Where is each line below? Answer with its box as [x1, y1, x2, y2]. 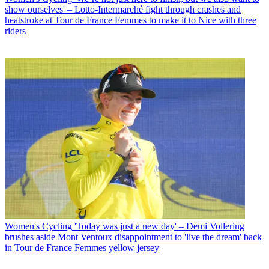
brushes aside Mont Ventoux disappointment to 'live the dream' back [5, 231, 262, 242]
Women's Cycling [5, 220, 72, 231]
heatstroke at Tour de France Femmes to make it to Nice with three [5, 14, 256, 25]
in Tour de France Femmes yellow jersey [5, 242, 159, 253]
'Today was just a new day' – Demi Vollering [74, 220, 244, 231]
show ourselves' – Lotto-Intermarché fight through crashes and [5, 4, 241, 14]
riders [5, 25, 26, 36]
